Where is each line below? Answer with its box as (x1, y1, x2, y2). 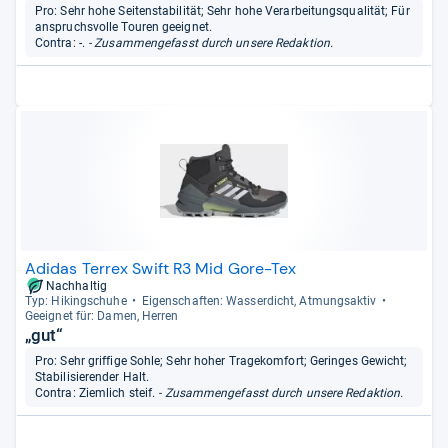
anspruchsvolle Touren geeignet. (35, 20, 212, 35)
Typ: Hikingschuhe (25, 294, 127, 309)
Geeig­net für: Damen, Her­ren (25, 309, 179, 324)
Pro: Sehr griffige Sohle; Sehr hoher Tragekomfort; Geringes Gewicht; (35, 353, 408, 368)
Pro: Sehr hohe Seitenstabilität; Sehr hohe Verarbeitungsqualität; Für (35, 4, 410, 19)
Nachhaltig (46, 279, 107, 294)
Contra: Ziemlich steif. (35, 385, 156, 400)
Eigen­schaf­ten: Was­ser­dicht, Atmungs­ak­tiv (141, 294, 377, 309)
